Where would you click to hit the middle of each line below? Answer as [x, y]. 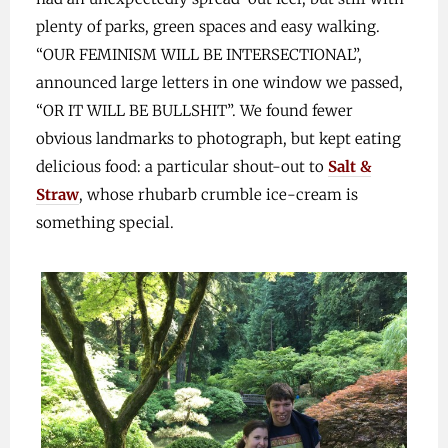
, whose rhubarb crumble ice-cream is [218, 194]
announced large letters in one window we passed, [219, 82]
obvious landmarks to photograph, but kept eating [218, 138]
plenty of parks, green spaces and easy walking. [207, 26]
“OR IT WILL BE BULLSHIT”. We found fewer [194, 110]
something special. [104, 222]
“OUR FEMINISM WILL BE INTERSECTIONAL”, [198, 54]
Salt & [349, 166]
